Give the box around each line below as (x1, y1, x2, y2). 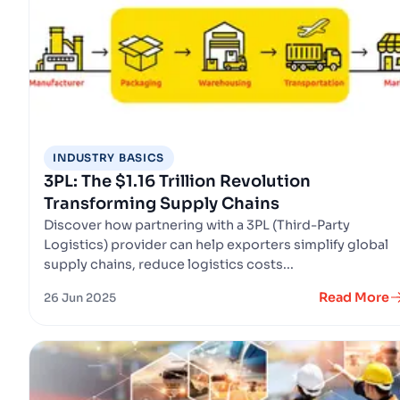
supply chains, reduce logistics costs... (44, 255, 294, 272)
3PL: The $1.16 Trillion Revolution (44, 171, 311, 191)
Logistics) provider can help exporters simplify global (44, 236, 388, 253)
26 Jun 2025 (44, 289, 116, 305)
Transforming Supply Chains (44, 193, 279, 213)
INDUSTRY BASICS (53, 150, 165, 164)
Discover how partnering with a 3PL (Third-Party (44, 216, 350, 233)
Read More (319, 288, 389, 305)
